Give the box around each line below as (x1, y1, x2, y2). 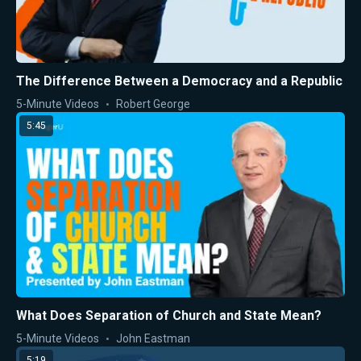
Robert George (116, 98, 190, 111)
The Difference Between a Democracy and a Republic (16, 73, 342, 89)
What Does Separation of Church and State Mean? (16, 307, 322, 323)
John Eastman (116, 331, 190, 345)
